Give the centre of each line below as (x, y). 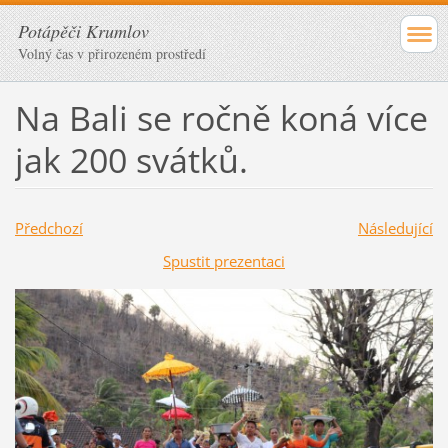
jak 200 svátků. (131, 159)
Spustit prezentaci (224, 260)
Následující (395, 227)
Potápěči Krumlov (83, 31)
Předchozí (48, 227)
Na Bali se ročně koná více (221, 117)
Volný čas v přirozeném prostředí (112, 53)
